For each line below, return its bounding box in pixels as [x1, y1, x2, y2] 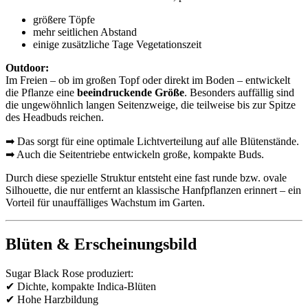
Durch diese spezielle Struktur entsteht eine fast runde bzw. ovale [5, 171, 287, 184]
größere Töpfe [33, 13, 95, 25]
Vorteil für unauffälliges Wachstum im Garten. [5, 196, 205, 208]
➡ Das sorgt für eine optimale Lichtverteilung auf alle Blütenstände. [5, 135, 299, 147]
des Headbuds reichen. [5, 111, 104, 123]
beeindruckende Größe [77, 86, 184, 98]
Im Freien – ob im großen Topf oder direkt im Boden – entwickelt [5, 74, 290, 86]
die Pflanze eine [5, 86, 77, 98]
